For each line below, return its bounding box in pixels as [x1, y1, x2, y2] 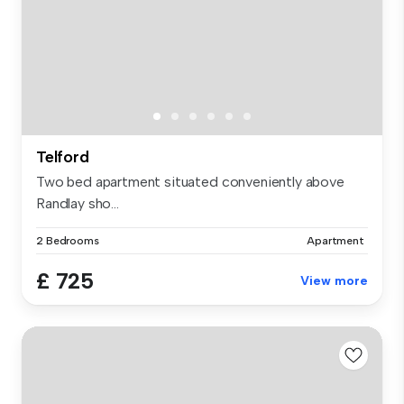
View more [300, 273, 368, 289]
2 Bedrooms [36, 234, 99, 248]
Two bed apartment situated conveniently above [36, 173, 344, 191]
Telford [36, 147, 89, 168]
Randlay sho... [36, 195, 119, 213]
